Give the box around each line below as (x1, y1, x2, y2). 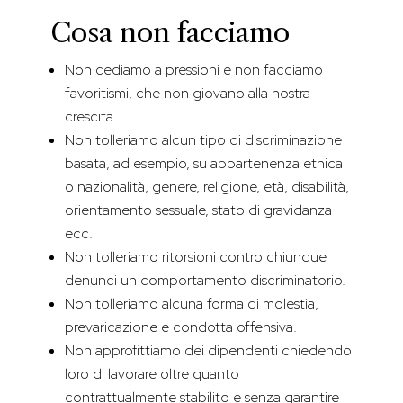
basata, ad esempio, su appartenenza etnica (65, 154, 343, 174)
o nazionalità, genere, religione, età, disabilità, (65, 177, 349, 197)
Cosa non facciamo (50, 16, 290, 50)
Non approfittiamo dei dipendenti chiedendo (65, 341, 352, 361)
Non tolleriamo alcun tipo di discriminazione (65, 130, 342, 150)
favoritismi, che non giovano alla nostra (65, 84, 310, 103)
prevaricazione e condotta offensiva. (65, 318, 297, 337)
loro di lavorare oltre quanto (65, 364, 239, 384)
